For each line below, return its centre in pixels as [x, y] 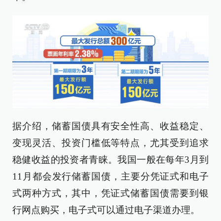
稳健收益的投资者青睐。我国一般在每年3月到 [110, 159]
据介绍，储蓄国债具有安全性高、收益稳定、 [110, 126]
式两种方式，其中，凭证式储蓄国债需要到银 [110, 193]
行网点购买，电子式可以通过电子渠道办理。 [106, 210]
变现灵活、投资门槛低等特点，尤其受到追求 [110, 143]
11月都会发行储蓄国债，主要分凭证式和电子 [110, 176]
